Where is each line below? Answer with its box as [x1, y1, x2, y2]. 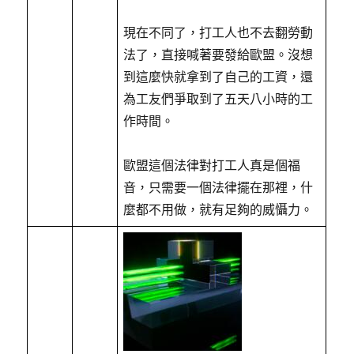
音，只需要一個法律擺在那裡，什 [123, 179, 314, 195]
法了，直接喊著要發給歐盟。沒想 [123, 47, 314, 62]
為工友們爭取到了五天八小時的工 [123, 91, 314, 107]
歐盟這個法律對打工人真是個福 [123, 157, 301, 173]
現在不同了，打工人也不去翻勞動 [123, 24, 314, 40]
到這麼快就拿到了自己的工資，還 [123, 69, 314, 85]
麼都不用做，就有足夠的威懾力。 [123, 201, 314, 217]
